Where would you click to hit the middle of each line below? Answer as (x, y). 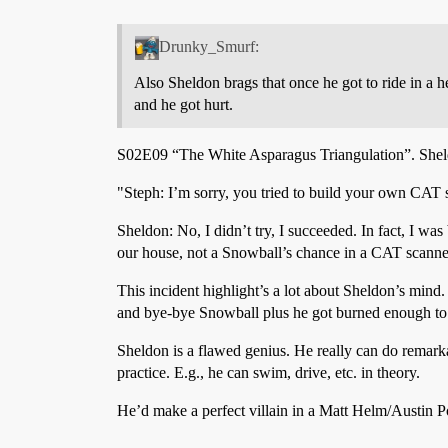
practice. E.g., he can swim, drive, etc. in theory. (268, 373)
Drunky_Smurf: (208, 47)
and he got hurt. (183, 105)
